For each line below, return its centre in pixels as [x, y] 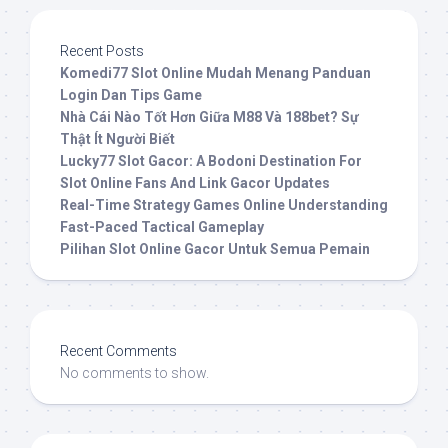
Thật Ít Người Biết [117, 139]
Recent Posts [102, 51]
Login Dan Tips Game [131, 95]
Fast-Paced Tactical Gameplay [162, 227]
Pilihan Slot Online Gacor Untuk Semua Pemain [215, 249]
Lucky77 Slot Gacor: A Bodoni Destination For [211, 161]
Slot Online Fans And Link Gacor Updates [195, 183]
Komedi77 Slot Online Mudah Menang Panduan [215, 73]
